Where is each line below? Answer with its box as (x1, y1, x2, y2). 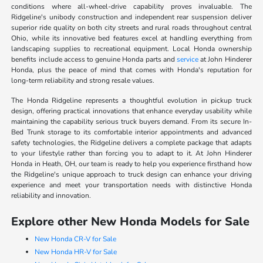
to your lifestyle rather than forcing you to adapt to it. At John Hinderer (11, 149, 252, 159)
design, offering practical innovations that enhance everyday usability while (11, 106, 252, 116)
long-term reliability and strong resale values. (11, 76, 155, 86)
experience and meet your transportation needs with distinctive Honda (11, 180, 252, 190)
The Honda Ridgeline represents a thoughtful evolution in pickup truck (11, 96, 252, 106)
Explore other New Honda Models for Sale (11, 214, 250, 230)
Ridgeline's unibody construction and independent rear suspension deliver (11, 12, 252, 22)
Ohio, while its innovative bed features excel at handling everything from (11, 33, 252, 43)
